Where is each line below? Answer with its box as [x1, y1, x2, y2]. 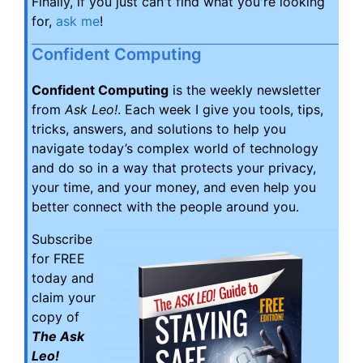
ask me [56, 13, 100, 29]
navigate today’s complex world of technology [32, 140, 318, 156]
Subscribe [32, 231, 92, 247]
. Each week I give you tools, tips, [117, 101, 323, 117]
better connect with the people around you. [32, 199, 299, 215]
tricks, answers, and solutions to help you [32, 121, 286, 137]
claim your [32, 289, 96, 305]
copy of [32, 309, 79, 325]
